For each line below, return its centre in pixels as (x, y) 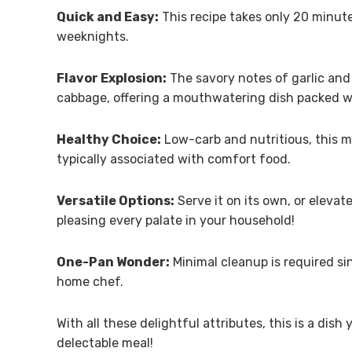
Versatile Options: (115, 200)
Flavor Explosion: (112, 78)
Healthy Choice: (109, 139)
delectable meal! (105, 343)
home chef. (90, 281)
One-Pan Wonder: (113, 262)
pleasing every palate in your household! (176, 220)
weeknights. (93, 36)
